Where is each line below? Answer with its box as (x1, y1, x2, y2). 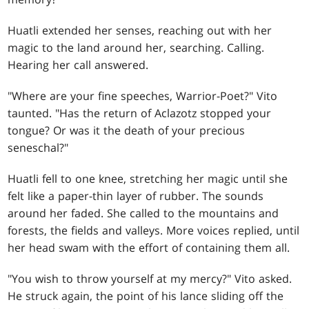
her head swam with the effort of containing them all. (8, 240, 290, 256)
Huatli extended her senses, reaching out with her (8, 23, 272, 39)
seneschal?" (8, 140, 69, 156)
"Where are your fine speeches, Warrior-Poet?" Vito (8, 88, 278, 104)
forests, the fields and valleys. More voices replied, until (8, 223, 300, 239)
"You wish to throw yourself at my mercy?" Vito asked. (8, 271, 292, 287)
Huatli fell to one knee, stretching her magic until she (8, 171, 288, 187)
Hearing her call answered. (8, 57, 149, 73)
